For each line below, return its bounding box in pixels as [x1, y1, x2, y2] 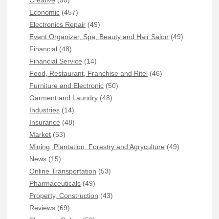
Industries [29, 106, 60, 114]
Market [29, 130, 51, 138]
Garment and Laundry [29, 93, 98, 102]
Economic [29, 8, 60, 16]
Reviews [29, 203, 55, 212]
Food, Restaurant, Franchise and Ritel [29, 69, 148, 77]
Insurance [29, 118, 60, 126]
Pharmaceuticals [29, 179, 81, 187]
